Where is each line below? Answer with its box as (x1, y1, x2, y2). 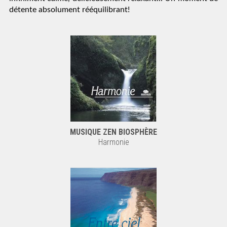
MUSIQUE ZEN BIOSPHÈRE (70, 127, 157, 137)
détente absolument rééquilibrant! (9, 6, 130, 14)
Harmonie (98, 137, 129, 147)
